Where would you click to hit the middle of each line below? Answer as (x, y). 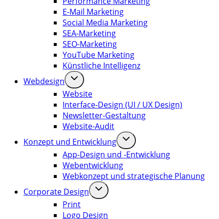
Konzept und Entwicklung (70, 142)
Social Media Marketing (105, 23)
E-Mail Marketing (93, 12)
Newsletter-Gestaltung (104, 116)
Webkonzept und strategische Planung (134, 176)
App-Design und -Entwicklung (116, 155)
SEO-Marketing (90, 44)
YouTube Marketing (99, 55)
